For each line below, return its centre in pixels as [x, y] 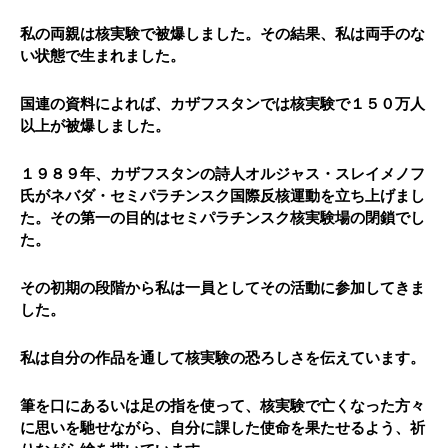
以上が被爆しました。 [95, 126]
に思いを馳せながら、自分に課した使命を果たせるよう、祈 [222, 428]
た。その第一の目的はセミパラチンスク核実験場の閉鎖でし [222, 218]
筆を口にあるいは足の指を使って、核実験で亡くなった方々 [222, 406]
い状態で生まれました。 [102, 56]
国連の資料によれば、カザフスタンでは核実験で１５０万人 [222, 104]
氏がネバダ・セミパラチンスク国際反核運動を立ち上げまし [222, 196]
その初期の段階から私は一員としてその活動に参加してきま [222, 288]
